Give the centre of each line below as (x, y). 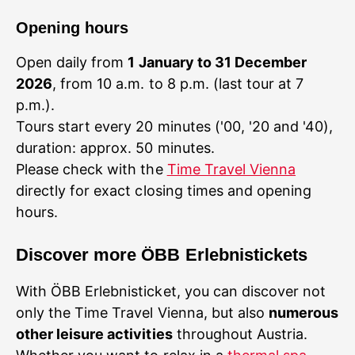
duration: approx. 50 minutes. (115, 148)
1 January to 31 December (218, 62)
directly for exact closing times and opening (164, 191)
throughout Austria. (240, 334)
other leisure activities (94, 334)
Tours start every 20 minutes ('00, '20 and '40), (175, 126)
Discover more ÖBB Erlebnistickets (162, 255)
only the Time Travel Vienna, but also (143, 313)
